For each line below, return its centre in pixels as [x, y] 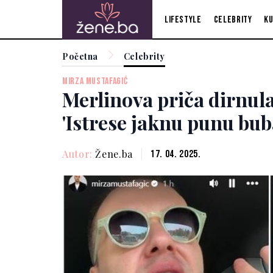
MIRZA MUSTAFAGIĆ [95, 82]
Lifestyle [183, 19]
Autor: [79, 154]
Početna [80, 56]
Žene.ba [114, 154]
